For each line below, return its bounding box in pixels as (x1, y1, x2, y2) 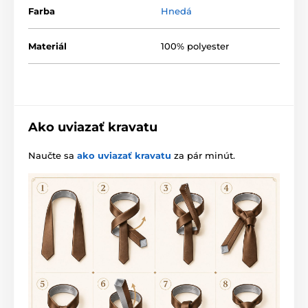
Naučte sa (28, 149, 77, 161)
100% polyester (161, 40, 229, 52)
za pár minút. (171, 149, 235, 161)
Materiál (28, 40, 67, 52)
